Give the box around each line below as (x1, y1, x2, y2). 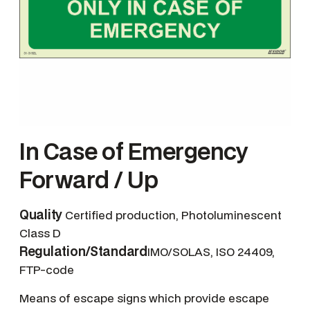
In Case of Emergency (19, 136, 248, 167)
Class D (19, 225, 61, 241)
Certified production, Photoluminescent (62, 207, 282, 224)
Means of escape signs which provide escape (19, 290, 269, 307)
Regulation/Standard (19, 242, 147, 260)
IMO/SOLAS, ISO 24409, (147, 244, 275, 260)
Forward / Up (19, 164, 158, 196)
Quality (19, 206, 63, 224)
